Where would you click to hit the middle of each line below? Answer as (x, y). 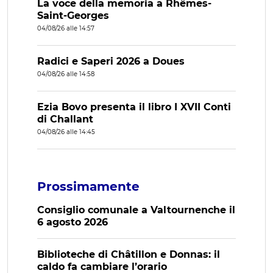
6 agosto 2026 (73, 222)
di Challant (65, 119)
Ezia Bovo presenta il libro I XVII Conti (134, 107)
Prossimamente (88, 187)
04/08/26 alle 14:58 (66, 74)
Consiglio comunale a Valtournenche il (136, 210)
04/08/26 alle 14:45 (66, 132)
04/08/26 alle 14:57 (66, 29)
